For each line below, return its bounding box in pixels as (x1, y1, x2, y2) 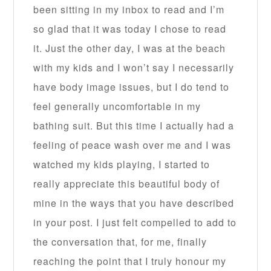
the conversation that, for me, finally (33, 235, 207, 249)
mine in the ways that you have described (33, 196, 235, 211)
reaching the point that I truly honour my (33, 254, 227, 269)
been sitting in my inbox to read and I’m (33, 2, 225, 17)
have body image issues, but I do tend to (33, 80, 230, 94)
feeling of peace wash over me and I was (33, 138, 232, 152)
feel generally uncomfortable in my (33, 99, 201, 114)
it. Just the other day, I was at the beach (33, 41, 226, 56)
